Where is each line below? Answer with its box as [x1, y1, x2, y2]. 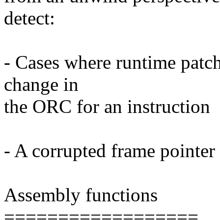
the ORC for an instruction [4, 96, 210, 117]
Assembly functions [4, 184, 158, 206]
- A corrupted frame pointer [4, 140, 215, 162]
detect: [4, 7, 55, 29]
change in [4, 74, 79, 95]
